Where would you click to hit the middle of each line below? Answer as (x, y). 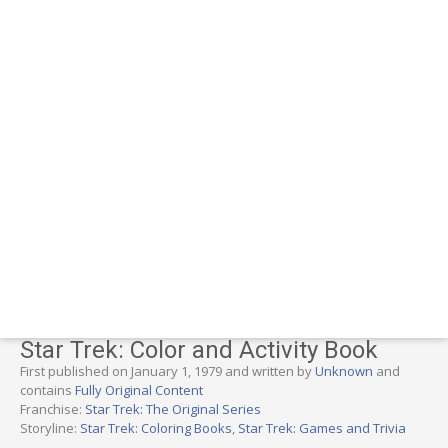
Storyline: (50, 427)
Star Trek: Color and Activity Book (199, 349)
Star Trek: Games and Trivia (322, 427)
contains (47, 389)
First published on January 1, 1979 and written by (167, 370)
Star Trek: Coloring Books (156, 427)
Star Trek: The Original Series (173, 408)
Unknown (344, 370)
